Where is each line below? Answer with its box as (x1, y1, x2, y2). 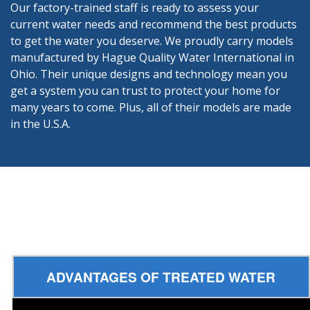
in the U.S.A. (10, 116, 71, 131)
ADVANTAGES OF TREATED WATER (46, 266, 276, 286)
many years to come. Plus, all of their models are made (10, 99, 291, 115)
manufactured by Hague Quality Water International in (10, 49, 294, 65)
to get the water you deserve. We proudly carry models (10, 33, 293, 48)
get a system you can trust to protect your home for (10, 82, 280, 98)
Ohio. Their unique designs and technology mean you (10, 66, 287, 82)
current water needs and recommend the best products (10, 16, 297, 32)
